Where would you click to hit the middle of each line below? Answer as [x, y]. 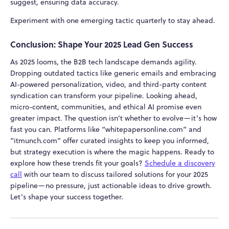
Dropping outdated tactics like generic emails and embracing [113, 73]
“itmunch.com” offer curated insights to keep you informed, [110, 140]
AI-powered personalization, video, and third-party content [108, 84]
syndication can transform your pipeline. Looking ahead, [104, 95]
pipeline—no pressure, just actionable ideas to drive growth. [111, 185]
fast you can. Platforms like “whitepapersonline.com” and [106, 129]
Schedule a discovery [180, 163]
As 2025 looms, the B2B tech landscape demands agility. [104, 62]
